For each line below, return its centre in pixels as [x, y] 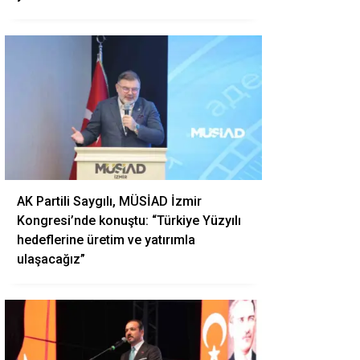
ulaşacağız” [51, 259]
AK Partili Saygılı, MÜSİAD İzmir [109, 201]
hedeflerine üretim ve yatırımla [106, 240]
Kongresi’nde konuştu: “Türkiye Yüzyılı [129, 221]
